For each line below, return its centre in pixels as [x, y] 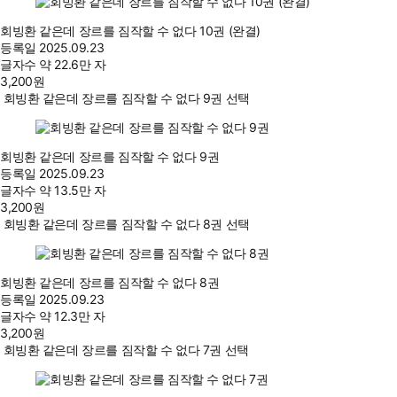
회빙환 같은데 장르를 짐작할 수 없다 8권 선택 [126, 224]
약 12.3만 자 [72, 316]
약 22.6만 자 [73, 65]
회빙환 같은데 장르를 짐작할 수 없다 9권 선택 [126, 98]
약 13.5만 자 [73, 191]
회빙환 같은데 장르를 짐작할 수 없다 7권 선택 [126, 350]
